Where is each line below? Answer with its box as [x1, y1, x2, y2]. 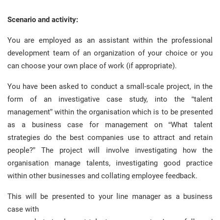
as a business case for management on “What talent [7, 120, 213, 129]
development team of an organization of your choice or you [7, 49, 213, 57]
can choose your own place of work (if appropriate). [7, 61, 177, 70]
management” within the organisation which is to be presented [7, 108, 213, 116]
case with [7, 205, 39, 214]
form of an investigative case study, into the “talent [7, 95, 213, 104]
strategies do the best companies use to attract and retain [7, 133, 213, 142]
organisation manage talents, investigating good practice [7, 159, 213, 167]
